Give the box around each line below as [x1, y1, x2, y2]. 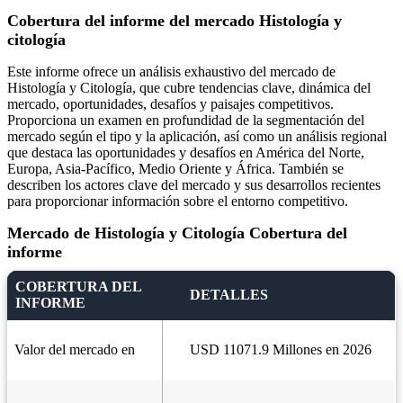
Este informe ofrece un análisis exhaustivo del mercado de [7, 64, 336, 80]
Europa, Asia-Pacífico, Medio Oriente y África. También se [7, 161, 344, 177]
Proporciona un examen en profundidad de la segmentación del [7, 112, 364, 129]
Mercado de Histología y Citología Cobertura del [7, 224, 347, 243]
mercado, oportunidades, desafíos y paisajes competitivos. [7, 96, 334, 112]
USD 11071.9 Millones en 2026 [190, 342, 372, 358]
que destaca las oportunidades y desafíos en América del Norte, [7, 145, 364, 161]
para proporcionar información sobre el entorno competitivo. [7, 193, 348, 210]
